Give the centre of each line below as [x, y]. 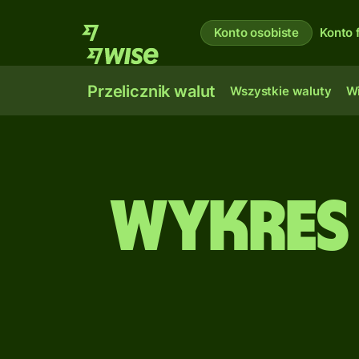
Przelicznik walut [152, 91]
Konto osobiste [257, 32]
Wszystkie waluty [281, 91]
